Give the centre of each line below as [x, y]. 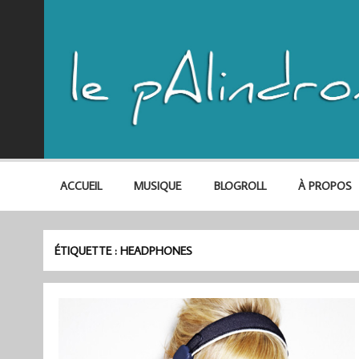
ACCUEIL [81, 186]
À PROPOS [325, 186]
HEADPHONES [157, 250]
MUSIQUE [158, 186]
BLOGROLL [240, 186]
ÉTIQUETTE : [88, 250]
